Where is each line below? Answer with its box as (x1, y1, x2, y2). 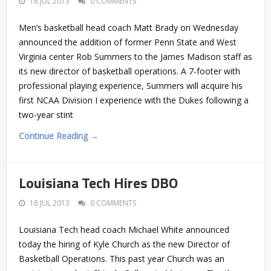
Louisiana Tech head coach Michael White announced (19, 223, 229, 235)
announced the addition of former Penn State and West (19, 36, 237, 48)
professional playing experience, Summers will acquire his (19, 79, 243, 91)
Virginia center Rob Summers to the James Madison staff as (19, 50, 252, 62)
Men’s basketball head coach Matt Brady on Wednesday (19, 21, 238, 33)
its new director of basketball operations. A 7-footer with (19, 65, 240, 77)
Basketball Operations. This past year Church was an (19, 252, 224, 264)
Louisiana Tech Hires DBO (19, 171, 178, 194)
